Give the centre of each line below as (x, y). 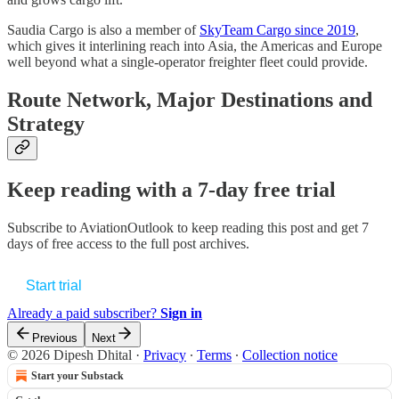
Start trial (54, 285)
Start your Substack (77, 375)
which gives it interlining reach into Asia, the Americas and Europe (195, 45)
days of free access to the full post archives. (128, 243)
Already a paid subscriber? (84, 313)
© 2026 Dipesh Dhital (69, 354)
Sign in (181, 313)
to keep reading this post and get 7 (271, 227)
